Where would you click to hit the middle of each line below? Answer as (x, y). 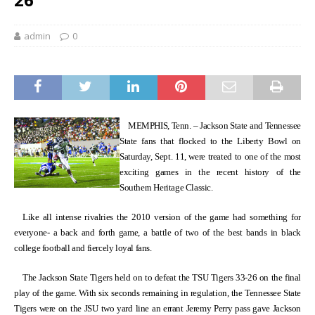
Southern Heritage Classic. (166, 188)
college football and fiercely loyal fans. (83, 248)
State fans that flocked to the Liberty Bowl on (210, 141)
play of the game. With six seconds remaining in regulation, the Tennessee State (157, 293)
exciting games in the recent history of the (210, 172)
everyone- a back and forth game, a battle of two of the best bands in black (157, 233)
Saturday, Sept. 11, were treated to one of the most (210, 157)
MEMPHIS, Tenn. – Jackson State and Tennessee (214, 126)
